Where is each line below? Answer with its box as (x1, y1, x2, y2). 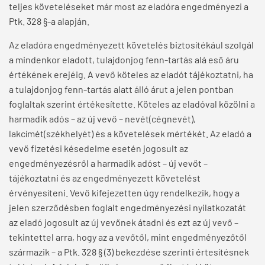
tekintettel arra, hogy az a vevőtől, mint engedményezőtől (9, 231, 247, 243)
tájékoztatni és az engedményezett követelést (9, 172, 201, 184)
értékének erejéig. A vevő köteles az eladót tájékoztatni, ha (9, 69, 253, 80)
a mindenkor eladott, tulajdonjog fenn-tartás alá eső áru (9, 54, 239, 66)
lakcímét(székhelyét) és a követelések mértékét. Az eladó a (9, 128, 251, 140)
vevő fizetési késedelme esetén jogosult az (9, 143, 188, 154)
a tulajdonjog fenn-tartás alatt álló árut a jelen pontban (9, 83, 234, 95)
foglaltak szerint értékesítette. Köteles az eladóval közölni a (9, 98, 255, 110)
